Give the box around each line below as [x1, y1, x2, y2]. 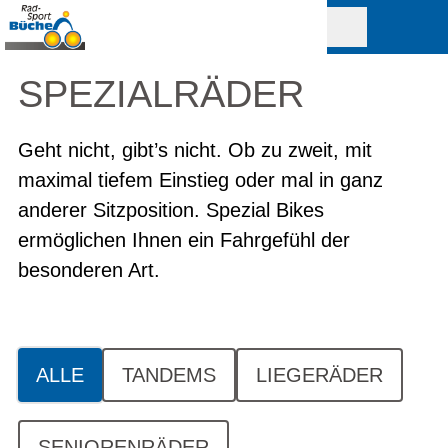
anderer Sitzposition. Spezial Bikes [18, 199, 324, 221]
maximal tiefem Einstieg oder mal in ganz [18, 169, 383, 191]
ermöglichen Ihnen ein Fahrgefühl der [18, 229, 350, 251]
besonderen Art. [18, 259, 160, 281]
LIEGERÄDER [256, 364, 383, 386]
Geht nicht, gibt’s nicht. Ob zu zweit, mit [18, 139, 372, 161]
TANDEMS [122, 364, 216, 386]
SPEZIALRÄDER [18, 73, 304, 115]
